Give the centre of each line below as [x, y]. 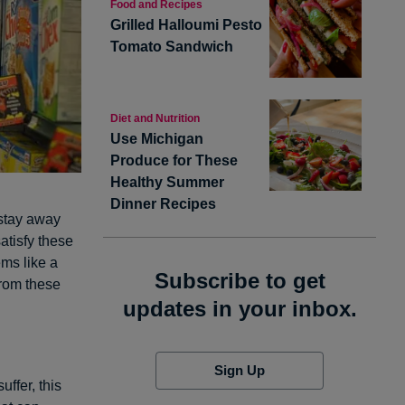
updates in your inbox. [240, 308]
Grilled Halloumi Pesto [186, 25]
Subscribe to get [240, 280]
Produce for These [174, 160]
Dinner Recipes [163, 203]
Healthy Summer [167, 182]
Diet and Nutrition [155, 118]
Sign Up [239, 370]
